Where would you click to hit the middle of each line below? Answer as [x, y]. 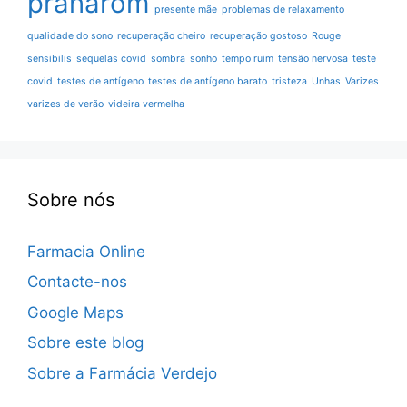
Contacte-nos [77, 282]
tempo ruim [248, 58]
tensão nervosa [313, 58]
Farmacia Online [86, 251]
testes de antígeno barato [208, 81]
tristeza [289, 81]
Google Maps [75, 312]
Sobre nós [71, 199]
